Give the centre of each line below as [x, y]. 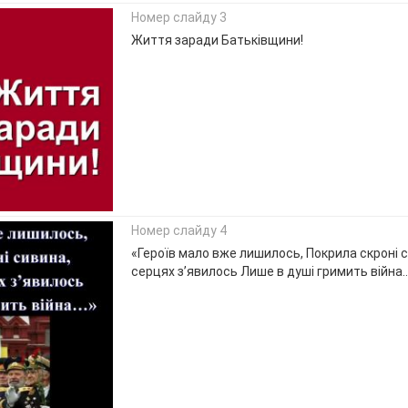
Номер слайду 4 [178, 231]
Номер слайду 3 [178, 18]
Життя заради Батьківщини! [217, 41]
